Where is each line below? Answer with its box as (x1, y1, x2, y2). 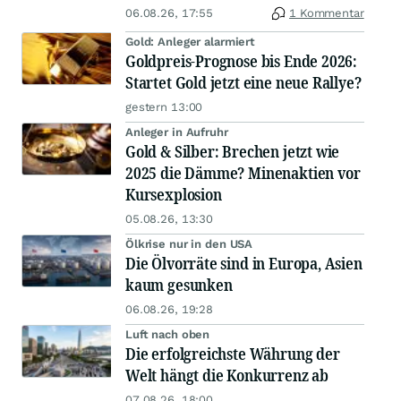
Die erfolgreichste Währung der (125, 343, 340, 365)
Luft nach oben (125, 328, 210, 342)
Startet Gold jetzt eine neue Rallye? (125, 72, 362, 94)
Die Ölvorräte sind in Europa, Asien (125, 252, 363, 275)
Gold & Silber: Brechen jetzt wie (125, 141, 340, 163)
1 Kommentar (289, 6, 364, 21)
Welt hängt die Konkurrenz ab (125, 364, 328, 387)
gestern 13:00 (125, 100, 203, 115)
